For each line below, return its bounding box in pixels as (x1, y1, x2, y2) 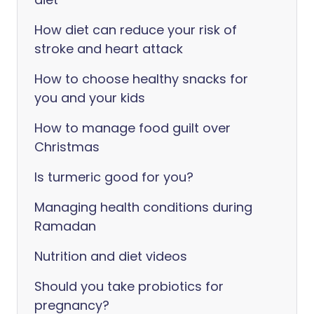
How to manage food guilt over (34, 119, 231, 137)
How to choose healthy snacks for (34, 70, 248, 88)
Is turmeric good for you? (34, 168, 193, 186)
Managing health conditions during (34, 198, 252, 216)
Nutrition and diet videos (34, 247, 187, 265)
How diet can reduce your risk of (34, 21, 237, 39)
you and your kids (34, 89, 145, 107)
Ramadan (34, 217, 96, 235)
